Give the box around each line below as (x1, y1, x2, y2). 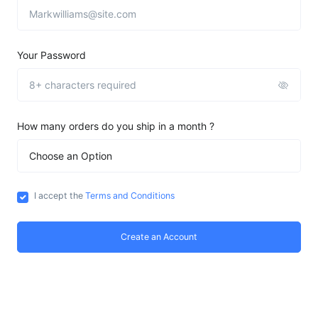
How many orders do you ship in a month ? (17, 120, 214, 133)
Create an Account (121, 231, 197, 243)
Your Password (17, 49, 86, 62)
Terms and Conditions (83, 190, 175, 202)
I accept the (34, 190, 83, 202)
